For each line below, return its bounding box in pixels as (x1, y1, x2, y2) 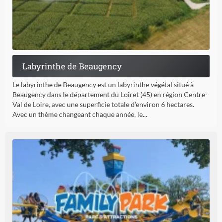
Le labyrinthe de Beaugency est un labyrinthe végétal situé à (12, 80, 194, 89)
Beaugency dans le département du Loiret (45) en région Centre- (12, 90, 208, 99)
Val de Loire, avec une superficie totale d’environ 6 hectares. (12, 100, 194, 109)
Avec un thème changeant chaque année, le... (12, 110, 147, 119)
